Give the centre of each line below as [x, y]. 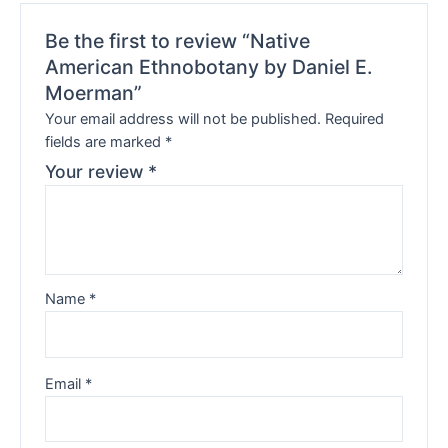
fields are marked [105, 142]
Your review [97, 172]
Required [355, 119]
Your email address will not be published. [183, 119]
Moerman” [94, 92]
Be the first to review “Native [178, 40]
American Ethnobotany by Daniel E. [209, 66]
